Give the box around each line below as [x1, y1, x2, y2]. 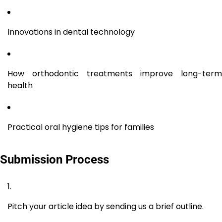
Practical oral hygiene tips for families [7, 121, 154, 133]
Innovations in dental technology [7, 26, 135, 38]
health [7, 79, 33, 91]
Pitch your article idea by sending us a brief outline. [7, 200, 204, 212]
